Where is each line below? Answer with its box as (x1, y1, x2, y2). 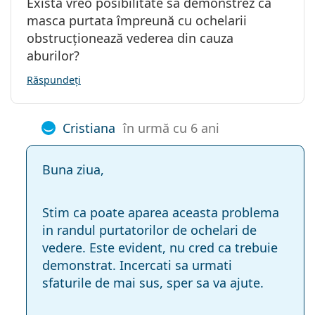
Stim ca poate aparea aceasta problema (42, 203, 279, 221)
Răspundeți (27, 72, 81, 86)
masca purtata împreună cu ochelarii (27, 11, 247, 29)
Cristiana (63, 119, 115, 136)
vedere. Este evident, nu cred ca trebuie (42, 238, 278, 256)
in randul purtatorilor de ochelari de (42, 221, 257, 238)
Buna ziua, (42, 160, 104, 178)
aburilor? (27, 46, 79, 64)
